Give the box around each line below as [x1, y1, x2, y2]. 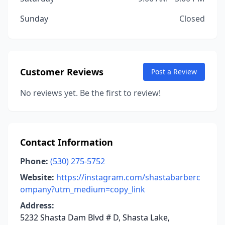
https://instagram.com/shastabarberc [56, 172, 200, 183]
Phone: [20, 156, 48, 167]
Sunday [20, 13, 48, 24]
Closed [179, 13, 205, 24]
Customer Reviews [20, 66, 103, 78]
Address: [20, 200, 54, 211]
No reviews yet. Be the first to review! [20, 87, 161, 98]
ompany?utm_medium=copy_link [20, 184, 145, 195]
